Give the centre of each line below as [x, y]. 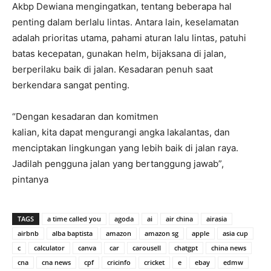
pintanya [30, 179]
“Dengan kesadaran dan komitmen [85, 116]
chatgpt [186, 248]
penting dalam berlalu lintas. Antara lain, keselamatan [126, 22]
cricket [154, 262]
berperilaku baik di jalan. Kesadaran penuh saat [113, 69]
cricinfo [119, 262]
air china [179, 219]
